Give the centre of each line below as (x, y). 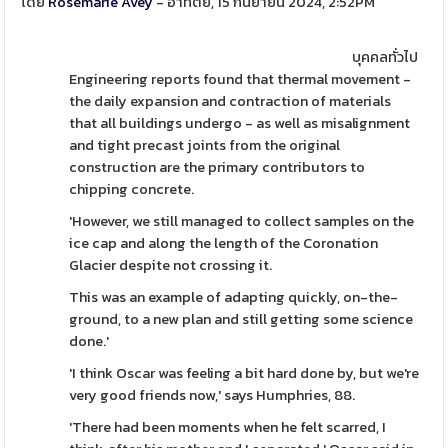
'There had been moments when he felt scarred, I (228, 427)
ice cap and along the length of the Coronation (224, 243)
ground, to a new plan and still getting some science (241, 319)
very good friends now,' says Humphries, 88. (212, 395)
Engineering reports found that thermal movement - (240, 79)
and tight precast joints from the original (205, 145)
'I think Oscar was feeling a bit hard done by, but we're (244, 373)
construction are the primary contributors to (217, 167)
